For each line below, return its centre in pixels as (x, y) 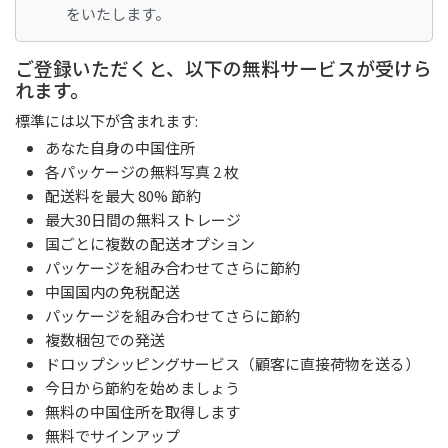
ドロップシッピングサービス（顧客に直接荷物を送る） (232, 364)
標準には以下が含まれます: (106, 120)
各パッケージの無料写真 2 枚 (142, 172)
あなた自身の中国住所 (120, 148)
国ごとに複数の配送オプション (150, 244)
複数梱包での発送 (105, 340)
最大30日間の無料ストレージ (143, 220)
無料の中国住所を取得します (142, 412)
